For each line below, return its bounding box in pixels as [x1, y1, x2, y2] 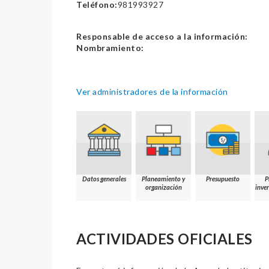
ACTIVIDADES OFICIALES [76, 230, 253, 248]
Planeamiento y [142, 175, 185, 183]
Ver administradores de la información [76, 86, 228, 97]
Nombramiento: [76, 43, 144, 53]
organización [145, 183, 182, 192]
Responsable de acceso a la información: [76, 31, 248, 42]
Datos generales [82, 175, 126, 183]
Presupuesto [206, 175, 240, 183]
